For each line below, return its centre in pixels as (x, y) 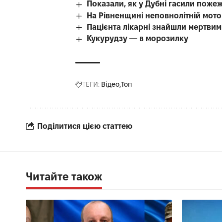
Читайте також (64, 176)
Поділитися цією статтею (85, 126)
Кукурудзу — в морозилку (138, 39)
